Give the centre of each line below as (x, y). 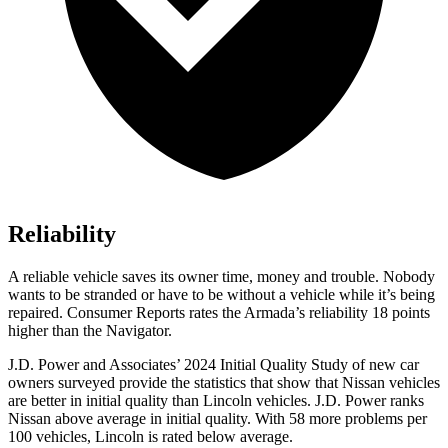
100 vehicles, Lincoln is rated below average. (150, 437)
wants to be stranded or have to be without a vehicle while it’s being (221, 295)
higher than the (57, 331)
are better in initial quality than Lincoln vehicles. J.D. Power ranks (216, 401)
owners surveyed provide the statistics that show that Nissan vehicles (224, 383)
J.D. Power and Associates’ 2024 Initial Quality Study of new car (213, 365)
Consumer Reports (126, 313)
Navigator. (139, 331)
